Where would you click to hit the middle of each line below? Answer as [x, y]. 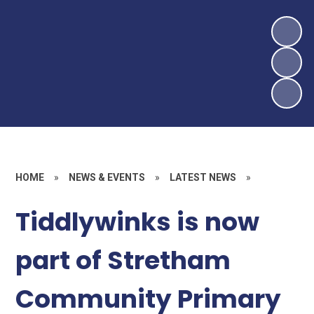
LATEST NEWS [203, 177]
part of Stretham [123, 260]
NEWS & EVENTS [107, 177]
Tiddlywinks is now [138, 221]
